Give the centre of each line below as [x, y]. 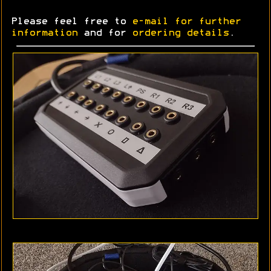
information [44, 34]
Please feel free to [71, 22]
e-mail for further [186, 22]
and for [105, 34]
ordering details [180, 34]
